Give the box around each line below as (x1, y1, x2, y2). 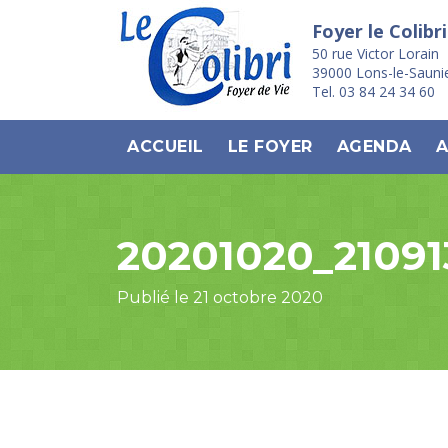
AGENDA (336, 137, 412, 156)
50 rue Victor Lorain (312, 44, 439, 63)
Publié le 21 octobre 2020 (117, 288, 323, 307)
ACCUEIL (127, 137, 204, 156)
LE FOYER (227, 137, 313, 156)
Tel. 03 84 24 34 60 (312, 82, 435, 101)
